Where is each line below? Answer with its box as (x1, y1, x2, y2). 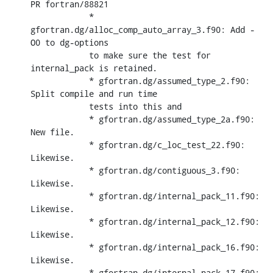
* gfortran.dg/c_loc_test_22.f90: (30, 138, 89, 151)
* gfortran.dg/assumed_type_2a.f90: (30, 113, 89, 125)
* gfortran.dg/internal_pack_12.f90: (30, 215, 89, 227)
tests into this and (30, 100, 89, 112)
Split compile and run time (30, 87, 157, 99)
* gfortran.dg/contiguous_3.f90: (30, 164, 89, 176)
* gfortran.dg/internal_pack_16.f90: (30, 241, 89, 253)
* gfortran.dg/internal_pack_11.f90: (30, 190, 89, 202)
